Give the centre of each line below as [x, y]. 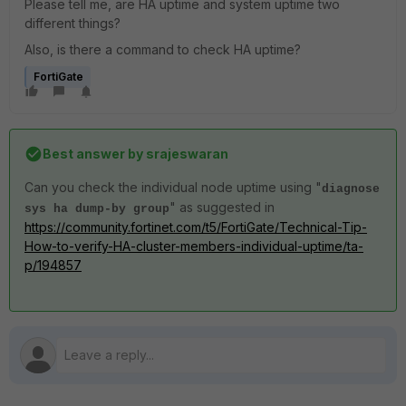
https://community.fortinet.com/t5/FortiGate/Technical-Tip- [196, 227]
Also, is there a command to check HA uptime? [163, 49]
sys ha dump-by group [97, 209]
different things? [72, 23]
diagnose [351, 189]
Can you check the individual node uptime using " [173, 187]
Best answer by [93, 154]
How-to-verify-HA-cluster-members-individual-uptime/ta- [194, 246]
